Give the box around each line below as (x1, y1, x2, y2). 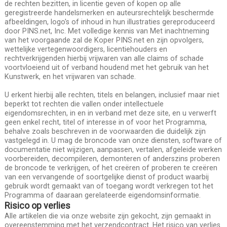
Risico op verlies (4, 200, 70, 211)
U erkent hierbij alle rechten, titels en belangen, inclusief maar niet (4, 90, 219, 99)
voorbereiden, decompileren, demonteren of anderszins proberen (4, 154, 220, 163)
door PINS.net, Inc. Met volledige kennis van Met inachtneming (4, 26, 209, 35)
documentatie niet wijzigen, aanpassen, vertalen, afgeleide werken (4, 145, 222, 154)
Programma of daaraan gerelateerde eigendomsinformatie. (4, 191, 201, 199)
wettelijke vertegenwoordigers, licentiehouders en (4, 45, 167, 53)
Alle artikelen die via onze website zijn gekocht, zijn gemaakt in (4, 211, 211, 220)
